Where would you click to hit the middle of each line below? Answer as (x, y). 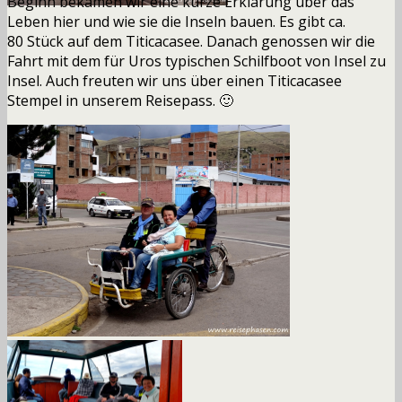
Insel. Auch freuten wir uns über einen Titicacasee (175, 80)
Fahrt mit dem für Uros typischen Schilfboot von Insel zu (197, 61)
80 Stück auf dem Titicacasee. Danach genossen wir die (191, 41)
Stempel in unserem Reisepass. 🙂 (120, 100)
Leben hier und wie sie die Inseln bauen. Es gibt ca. (176, 21)
